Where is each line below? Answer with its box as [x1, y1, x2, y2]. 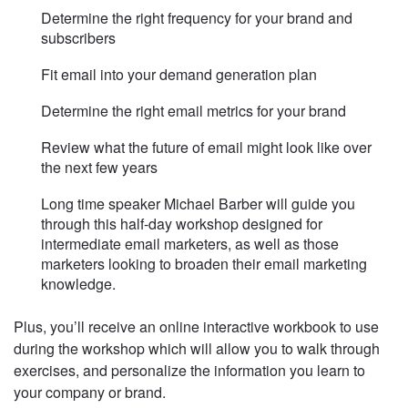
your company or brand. [14, 382, 166, 403]
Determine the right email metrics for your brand [41, 100, 346, 122]
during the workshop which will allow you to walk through [14, 338, 380, 360]
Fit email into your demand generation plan [41, 64, 317, 86]
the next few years [41, 157, 158, 178]
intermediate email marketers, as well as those [41, 233, 339, 255]
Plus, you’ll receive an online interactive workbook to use [14, 316, 379, 338]
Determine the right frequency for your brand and [41, 7, 352, 29]
